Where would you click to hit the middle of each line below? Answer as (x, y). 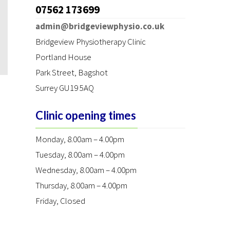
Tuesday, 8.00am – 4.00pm (80, 155)
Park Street (55, 72)
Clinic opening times (85, 115)
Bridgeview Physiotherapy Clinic (90, 42)
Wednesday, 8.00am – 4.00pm (86, 170)
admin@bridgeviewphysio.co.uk (100, 26)
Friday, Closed (60, 201)
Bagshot (93, 72)
